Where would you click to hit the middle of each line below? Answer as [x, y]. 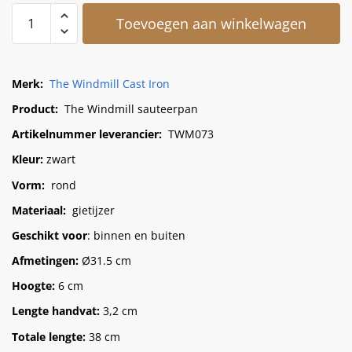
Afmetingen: [45, 261]
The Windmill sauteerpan [130, 108]
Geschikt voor [49, 235]
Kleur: [27, 159]
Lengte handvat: [56, 311]
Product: [37, 108]
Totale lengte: [49, 336]
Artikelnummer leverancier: [87, 134]
